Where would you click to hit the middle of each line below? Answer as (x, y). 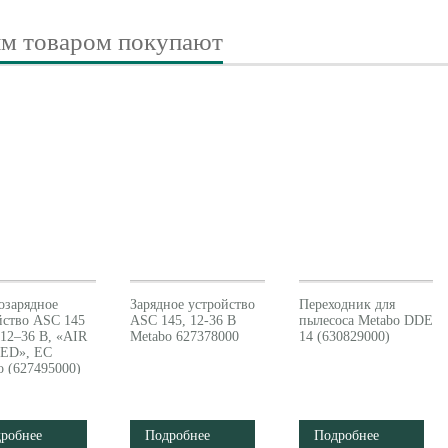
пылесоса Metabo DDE (365, 320)
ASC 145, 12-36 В (183, 320)
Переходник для (346, 304)
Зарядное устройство (193, 304)
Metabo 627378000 (185, 336)
